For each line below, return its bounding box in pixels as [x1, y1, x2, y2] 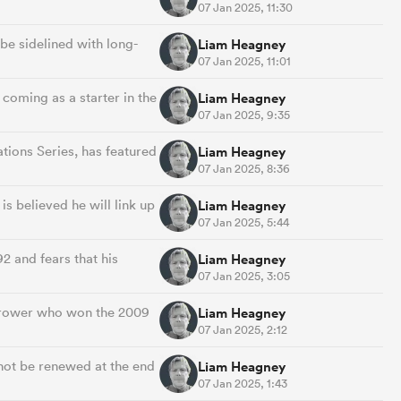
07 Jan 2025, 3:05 [198, 268, 290, 284]
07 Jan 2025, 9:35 [198, 107, 290, 123]
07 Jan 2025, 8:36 [198, 160, 290, 176]
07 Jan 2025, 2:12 [198, 321, 287, 337]
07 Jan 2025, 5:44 [198, 214, 289, 230]
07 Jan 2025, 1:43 [198, 375, 287, 391]
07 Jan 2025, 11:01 [198, 53, 291, 69]
